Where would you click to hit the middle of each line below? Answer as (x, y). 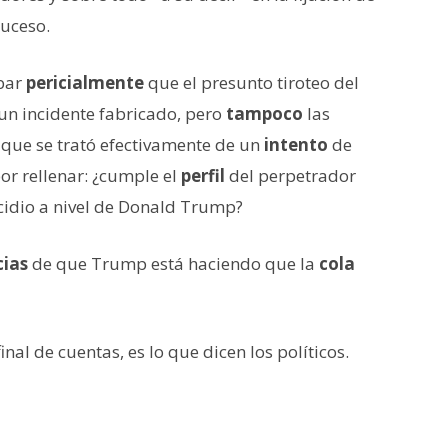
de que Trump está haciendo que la (173, 263)
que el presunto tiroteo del (251, 82)
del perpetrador (290, 175)
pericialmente (85, 82)
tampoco (264, 113)
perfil (203, 175)
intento (296, 144)
